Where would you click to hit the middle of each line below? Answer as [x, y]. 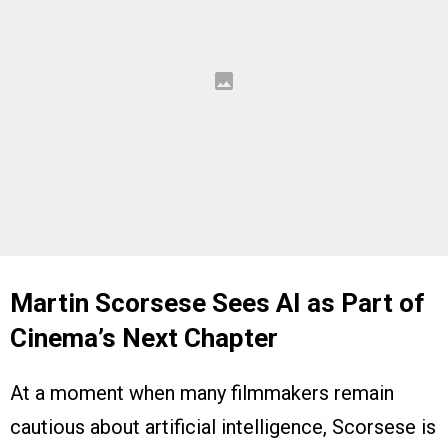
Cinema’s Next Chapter [144, 338]
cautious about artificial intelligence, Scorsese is [223, 427]
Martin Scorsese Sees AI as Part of [217, 303]
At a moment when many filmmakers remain [202, 393]
